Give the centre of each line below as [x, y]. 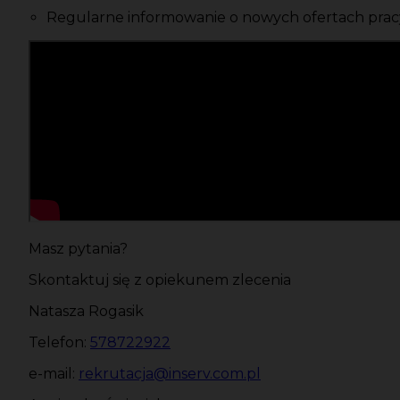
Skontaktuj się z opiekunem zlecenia [160, 280]
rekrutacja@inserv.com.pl [170, 374]
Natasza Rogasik [86, 312]
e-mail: [54, 374]
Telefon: [59, 343]
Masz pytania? [78, 249]
